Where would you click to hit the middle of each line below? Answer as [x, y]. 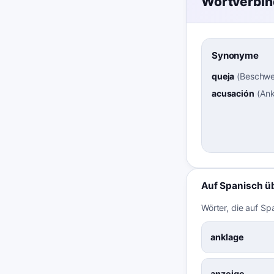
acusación [233, 93]
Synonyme [235, 56]
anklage [227, 237]
